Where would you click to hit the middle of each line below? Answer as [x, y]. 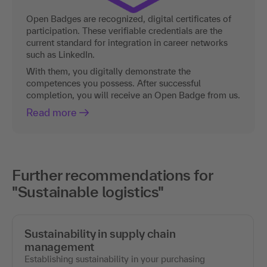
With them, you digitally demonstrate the [108, 72]
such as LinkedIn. [60, 55]
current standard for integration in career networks [127, 43]
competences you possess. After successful [114, 83]
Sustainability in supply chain [100, 234]
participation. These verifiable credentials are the [124, 31]
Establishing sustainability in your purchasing [115, 259]
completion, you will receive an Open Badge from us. [133, 95]
